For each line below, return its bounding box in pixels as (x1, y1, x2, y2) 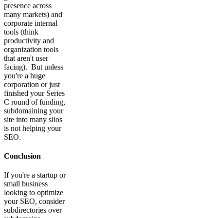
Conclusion (4, 152, 41, 161)
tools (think (4, 27, 38, 36)
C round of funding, (4, 97, 65, 106)
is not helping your (4, 124, 61, 132)
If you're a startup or (4, 171, 66, 180)
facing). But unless (4, 62, 63, 71)
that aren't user (4, 54, 48, 62)
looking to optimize (4, 188, 63, 197)
